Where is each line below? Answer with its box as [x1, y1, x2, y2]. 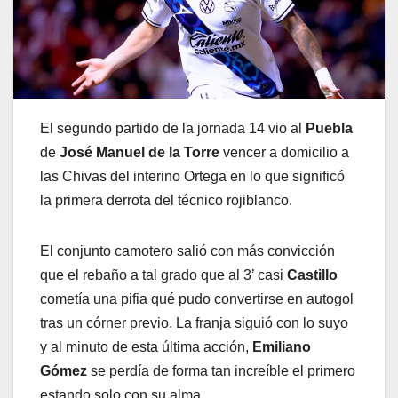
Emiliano [252, 338, 311, 354]
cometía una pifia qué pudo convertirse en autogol [40, 291, 354, 306]
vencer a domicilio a [219, 144, 349, 160]
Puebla [306, 120, 353, 136]
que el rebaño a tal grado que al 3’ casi [40, 267, 287, 283]
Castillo [287, 267, 338, 283]
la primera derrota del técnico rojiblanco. [40, 192, 292, 208]
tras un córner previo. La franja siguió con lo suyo [40, 314, 348, 330]
